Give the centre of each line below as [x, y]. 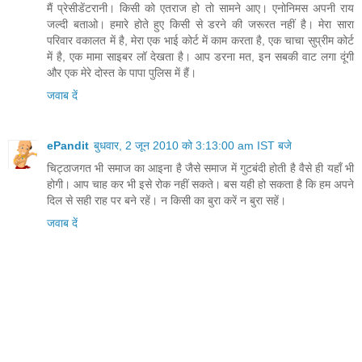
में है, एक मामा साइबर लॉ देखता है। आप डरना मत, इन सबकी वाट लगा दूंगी [200, 57]
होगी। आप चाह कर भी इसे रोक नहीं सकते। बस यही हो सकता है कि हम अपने [200, 185]
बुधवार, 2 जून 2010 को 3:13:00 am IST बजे [193, 146]
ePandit [68, 146]
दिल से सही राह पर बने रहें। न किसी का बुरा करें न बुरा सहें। [166, 201]
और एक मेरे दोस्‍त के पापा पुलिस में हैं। [122, 73]
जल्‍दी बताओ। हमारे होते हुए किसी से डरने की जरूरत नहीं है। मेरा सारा [200, 25]
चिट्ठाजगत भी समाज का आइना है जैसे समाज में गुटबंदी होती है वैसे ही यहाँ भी [200, 168]
